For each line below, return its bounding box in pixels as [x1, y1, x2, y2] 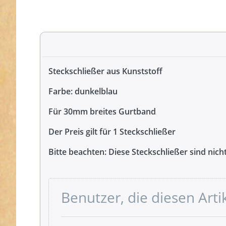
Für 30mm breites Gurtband [48, 106, 156, 118]
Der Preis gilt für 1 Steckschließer [48, 126, 176, 138]
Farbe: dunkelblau [48, 86, 118, 97]
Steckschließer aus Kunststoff [48, 66, 162, 77]
